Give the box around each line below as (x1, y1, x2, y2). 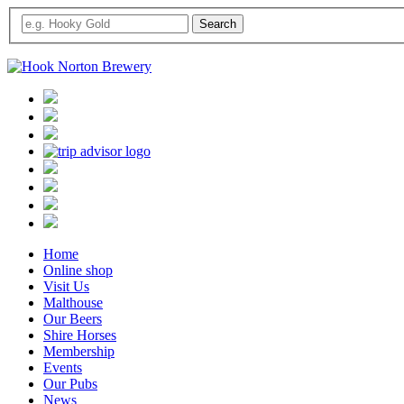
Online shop (43, 262, 113, 278)
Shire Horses (43, 326, 116, 343)
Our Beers (43, 310, 102, 326)
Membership (43, 343, 115, 359)
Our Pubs (43, 375, 97, 391)
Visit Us (43, 278, 89, 294)
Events (43, 359, 82, 375)
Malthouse (43, 294, 103, 310)
